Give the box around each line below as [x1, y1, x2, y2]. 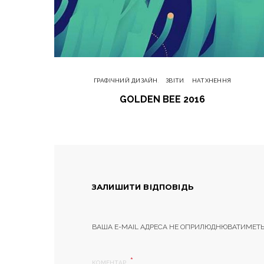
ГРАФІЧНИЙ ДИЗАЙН [93, 77, 158, 84]
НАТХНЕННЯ [192, 77, 232, 84]
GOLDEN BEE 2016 [119, 94, 205, 105]
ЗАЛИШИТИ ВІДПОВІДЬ [92, 182, 194, 192]
